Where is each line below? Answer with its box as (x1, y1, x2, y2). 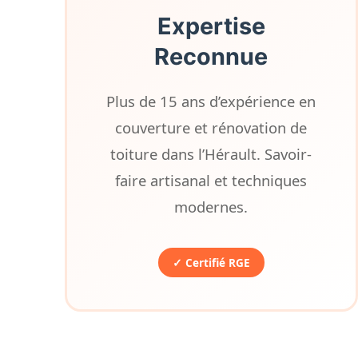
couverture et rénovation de (115, 117, 308, 137)
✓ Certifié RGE (172, 255, 250, 270)
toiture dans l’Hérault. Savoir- (110, 144, 312, 164)
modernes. (174, 197, 249, 217)
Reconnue (154, 42, 268, 70)
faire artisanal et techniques (115, 170, 308, 190)
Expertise (157, 12, 265, 40)
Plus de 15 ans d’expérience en (106, 91, 316, 111)
